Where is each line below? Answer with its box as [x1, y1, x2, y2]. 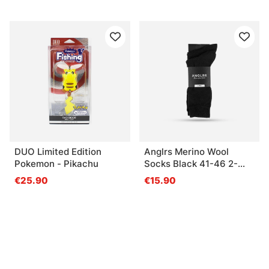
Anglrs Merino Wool [144, 146, 229, 158]
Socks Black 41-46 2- [144, 158, 238, 170]
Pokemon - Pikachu [57, 158, 98, 170]
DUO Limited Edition [14, 146, 101, 158]
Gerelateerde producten [10, 223, 187, 242]
